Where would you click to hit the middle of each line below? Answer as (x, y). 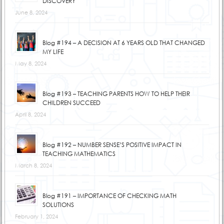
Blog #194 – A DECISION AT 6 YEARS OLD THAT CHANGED (123, 42)
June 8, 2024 (31, 12)
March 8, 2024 (33, 165)
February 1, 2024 (36, 216)
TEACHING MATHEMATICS (79, 153)
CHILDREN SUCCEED (71, 102)
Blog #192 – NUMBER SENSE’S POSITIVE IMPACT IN (112, 144)
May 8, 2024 (30, 63)
